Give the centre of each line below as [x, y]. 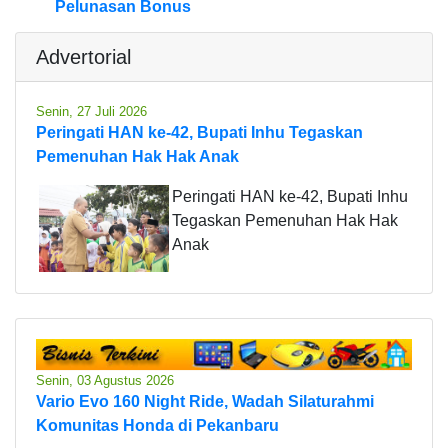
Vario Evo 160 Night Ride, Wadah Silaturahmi [205, 401]
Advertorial [83, 57]
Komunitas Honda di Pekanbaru [157, 425]
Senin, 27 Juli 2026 [91, 112]
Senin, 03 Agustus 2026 [105, 380]
